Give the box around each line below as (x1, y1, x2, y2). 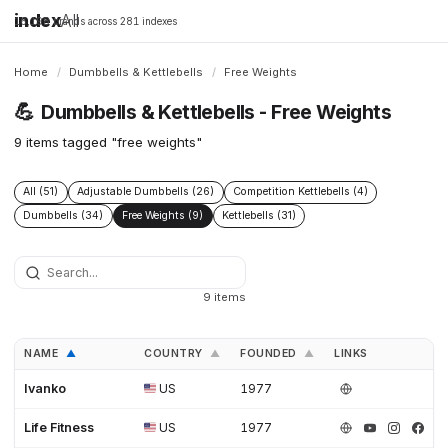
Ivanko (24, 380, 67, 396)
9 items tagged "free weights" (14, 133, 202, 150)
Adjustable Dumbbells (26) (77, 185, 215, 199)
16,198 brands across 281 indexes (14, 15, 177, 27)
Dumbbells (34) (23, 208, 104, 222)
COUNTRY (144, 346, 207, 360)
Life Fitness (24, 419, 95, 435)
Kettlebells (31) (221, 208, 296, 222)
